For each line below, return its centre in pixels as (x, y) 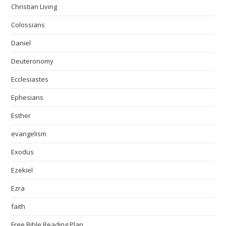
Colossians (28, 24)
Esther (21, 115)
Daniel (21, 43)
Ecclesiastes (30, 79)
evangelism (29, 133)
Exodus (23, 152)
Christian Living (34, 6)
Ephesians (27, 97)
